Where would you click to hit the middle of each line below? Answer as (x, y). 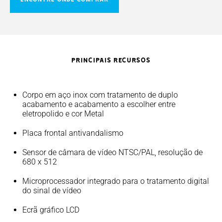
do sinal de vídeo (52, 191)
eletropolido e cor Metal (63, 114)
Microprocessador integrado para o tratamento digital (116, 181)
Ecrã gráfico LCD (51, 210)
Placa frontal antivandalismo (73, 133)
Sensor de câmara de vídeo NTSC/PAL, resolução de (112, 152)
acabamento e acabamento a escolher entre (99, 104)
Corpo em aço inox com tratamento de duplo (100, 95)
